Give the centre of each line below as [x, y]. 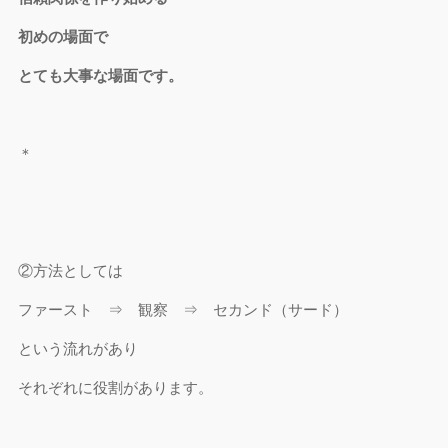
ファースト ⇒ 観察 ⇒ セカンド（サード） [183, 309]
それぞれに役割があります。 [116, 387]
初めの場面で [63, 36]
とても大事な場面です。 [101, 75]
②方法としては [71, 270]
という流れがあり [78, 348]
